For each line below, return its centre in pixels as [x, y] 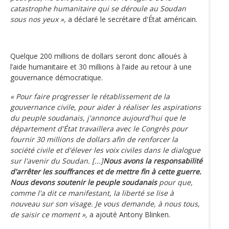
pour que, [175, 182]
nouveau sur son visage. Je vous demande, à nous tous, [105, 203]
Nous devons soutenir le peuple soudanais [84, 182]
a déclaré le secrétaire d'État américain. [132, 19]
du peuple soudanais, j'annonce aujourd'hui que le [98, 118]
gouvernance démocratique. [56, 77]
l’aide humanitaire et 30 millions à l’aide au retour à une [101, 66]
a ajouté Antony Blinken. [129, 214]
